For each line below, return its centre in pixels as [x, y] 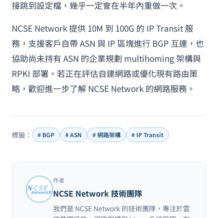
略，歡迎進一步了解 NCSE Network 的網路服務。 [103, 88]
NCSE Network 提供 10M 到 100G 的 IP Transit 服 [102, 28]
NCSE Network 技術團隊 [98, 193]
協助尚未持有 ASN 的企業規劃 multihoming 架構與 [106, 58]
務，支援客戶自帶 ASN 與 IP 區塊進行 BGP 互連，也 [108, 43]
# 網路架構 [107, 135]
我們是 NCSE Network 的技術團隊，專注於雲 [121, 208]
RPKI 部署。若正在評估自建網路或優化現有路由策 [105, 73]
